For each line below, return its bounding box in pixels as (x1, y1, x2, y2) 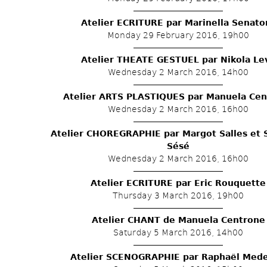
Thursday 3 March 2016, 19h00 (113, 191, 244, 200)
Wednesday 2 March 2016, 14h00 (108, 67, 249, 77)
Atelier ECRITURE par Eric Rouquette (91, 178, 266, 188)
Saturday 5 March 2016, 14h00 (113, 228, 243, 237)
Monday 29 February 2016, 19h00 (107, 30, 249, 40)
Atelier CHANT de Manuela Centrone (91, 215, 265, 225)
